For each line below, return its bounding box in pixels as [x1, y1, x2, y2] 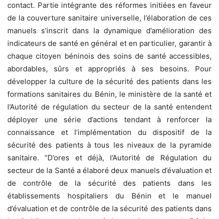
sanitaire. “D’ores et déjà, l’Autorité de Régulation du [7, 153, 212, 162]
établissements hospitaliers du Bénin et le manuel [7, 191, 212, 200]
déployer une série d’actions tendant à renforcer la [7, 114, 212, 124]
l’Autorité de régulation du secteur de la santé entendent [7, 102, 212, 111]
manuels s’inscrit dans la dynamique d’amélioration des [7, 25, 212, 35]
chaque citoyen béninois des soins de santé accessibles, [7, 51, 212, 61]
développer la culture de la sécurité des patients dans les [7, 76, 212, 86]
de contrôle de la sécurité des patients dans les [7, 178, 212, 188]
